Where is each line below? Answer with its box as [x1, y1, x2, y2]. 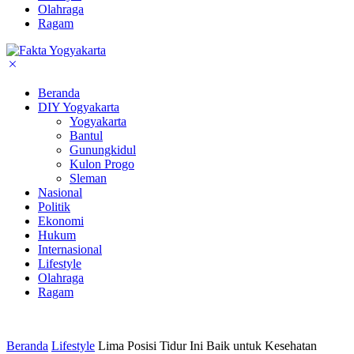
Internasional [38, 242, 102, 256]
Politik [38, 199, 70, 213]
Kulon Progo [70, 156, 134, 171]
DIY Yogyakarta [38, 100, 119, 114]
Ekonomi [38, 213, 84, 228]
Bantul [70, 128, 103, 142]
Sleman [70, 171, 107, 185]
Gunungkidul [70, 142, 136, 156]
